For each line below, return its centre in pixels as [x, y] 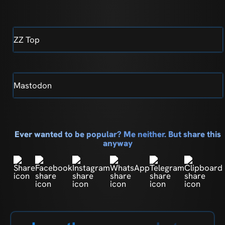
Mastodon [32, 85]
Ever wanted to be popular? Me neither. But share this [118, 134]
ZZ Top [26, 39]
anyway [118, 143]
